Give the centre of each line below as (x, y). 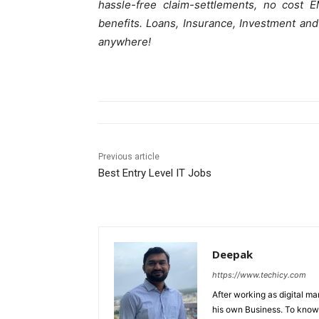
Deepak (232, 254)
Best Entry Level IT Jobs (155, 173)
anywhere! (125, 41)
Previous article (129, 156)
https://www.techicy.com (259, 274)
